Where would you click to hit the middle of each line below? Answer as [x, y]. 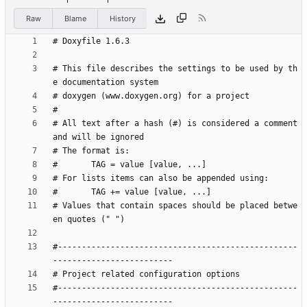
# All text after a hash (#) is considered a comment [175, 124]
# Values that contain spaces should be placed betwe [175, 206]
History [122, 18]
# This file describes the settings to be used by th [175, 69]
